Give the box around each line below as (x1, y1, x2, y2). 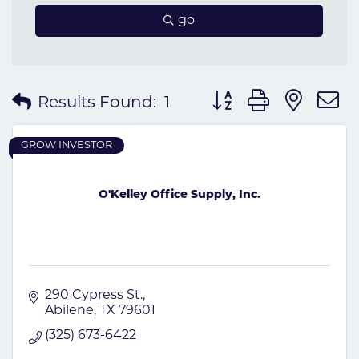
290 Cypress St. (45, 288, 143, 302)
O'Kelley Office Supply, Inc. (99, 189, 260, 202)
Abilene (45, 304, 94, 317)
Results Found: (38, 95, 156, 111)
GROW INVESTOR (21, 139, 112, 151)
